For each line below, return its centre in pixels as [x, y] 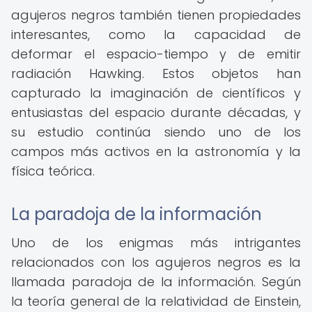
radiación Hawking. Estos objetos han [156, 73]
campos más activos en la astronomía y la [156, 151]
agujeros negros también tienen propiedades [156, 15]
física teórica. [53, 171]
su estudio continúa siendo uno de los [156, 132]
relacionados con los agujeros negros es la [156, 262]
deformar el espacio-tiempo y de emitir [156, 54]
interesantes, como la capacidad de [156, 34]
